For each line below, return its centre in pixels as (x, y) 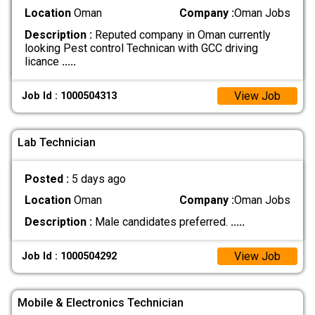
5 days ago (98, 179)
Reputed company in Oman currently (181, 34)
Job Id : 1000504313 (70, 96)
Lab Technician (57, 142)
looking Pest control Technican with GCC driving (141, 48)
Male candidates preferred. (161, 221)
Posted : (48, 179)
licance (43, 61)
